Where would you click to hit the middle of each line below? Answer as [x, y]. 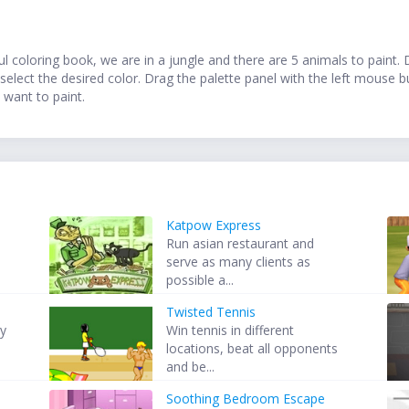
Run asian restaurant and [241, 244]
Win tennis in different [231, 330]
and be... [191, 367]
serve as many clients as [239, 262]
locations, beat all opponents [252, 349]
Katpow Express [214, 225]
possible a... [200, 280]
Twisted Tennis [211, 312]
